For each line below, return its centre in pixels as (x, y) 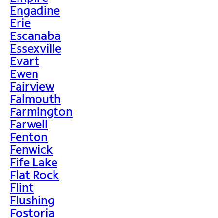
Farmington (41, 111)
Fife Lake (34, 162)
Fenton (29, 136)
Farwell (29, 124)
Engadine (35, 10)
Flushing (32, 200)
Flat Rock (35, 174)
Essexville (36, 48)
